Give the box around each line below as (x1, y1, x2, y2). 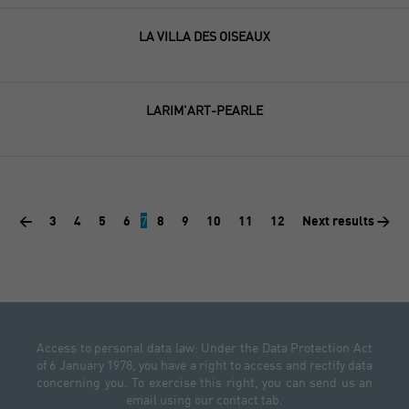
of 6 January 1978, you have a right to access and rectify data (37, 356, 372, 372)
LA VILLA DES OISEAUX (139, 27, 270, 44)
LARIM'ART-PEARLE (146, 101, 263, 118)
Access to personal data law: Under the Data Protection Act (37, 339, 372, 355)
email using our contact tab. (126, 391, 283, 407)
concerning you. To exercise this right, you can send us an (37, 373, 372, 390)
